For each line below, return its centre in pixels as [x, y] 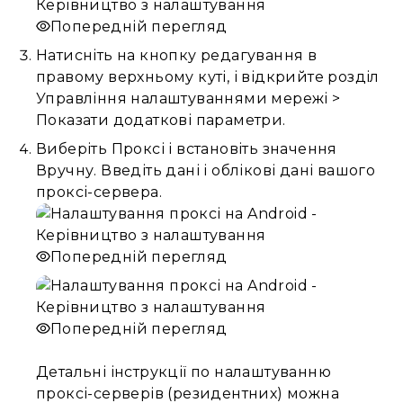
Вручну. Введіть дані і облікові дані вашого [206, 170]
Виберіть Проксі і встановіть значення [187, 149]
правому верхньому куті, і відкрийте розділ [208, 77]
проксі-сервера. [99, 192]
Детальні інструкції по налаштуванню [184, 372]
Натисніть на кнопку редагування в [177, 55]
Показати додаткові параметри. [161, 120]
